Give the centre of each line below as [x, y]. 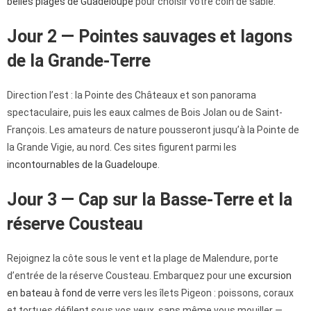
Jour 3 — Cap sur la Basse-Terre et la [150, 200]
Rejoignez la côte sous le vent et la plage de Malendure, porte [143, 259]
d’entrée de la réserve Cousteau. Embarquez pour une [127, 276]
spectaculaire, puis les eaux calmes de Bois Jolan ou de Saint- [145, 113]
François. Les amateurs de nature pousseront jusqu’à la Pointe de [153, 130]
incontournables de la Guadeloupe [82, 165]
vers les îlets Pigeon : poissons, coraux [207, 293]
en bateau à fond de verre [64, 293]
